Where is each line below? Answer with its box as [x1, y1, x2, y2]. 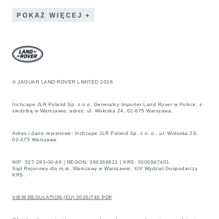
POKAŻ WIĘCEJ [17, 11, 83, 19]
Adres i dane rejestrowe [12, 130, 71, 136]
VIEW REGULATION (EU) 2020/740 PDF [12, 194, 112, 200]
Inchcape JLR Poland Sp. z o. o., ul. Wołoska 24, [74, 130, 198, 136]
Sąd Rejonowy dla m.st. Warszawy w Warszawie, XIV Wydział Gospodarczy [12, 165, 197, 171]
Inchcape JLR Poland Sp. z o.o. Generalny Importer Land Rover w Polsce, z [12, 101, 202, 107]
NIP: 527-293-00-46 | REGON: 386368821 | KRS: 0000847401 [12, 159, 171, 165]
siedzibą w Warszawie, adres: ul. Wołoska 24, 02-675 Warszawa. [12, 108, 173, 113]
